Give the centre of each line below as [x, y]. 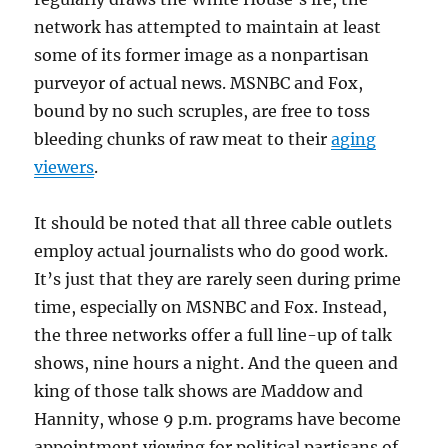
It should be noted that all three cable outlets [213, 223]
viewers [64, 167]
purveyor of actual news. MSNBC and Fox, [199, 83]
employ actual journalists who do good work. [211, 251]
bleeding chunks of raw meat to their [183, 139]
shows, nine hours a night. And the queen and [216, 363]
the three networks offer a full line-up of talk [213, 335]
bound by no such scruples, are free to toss [202, 111]
